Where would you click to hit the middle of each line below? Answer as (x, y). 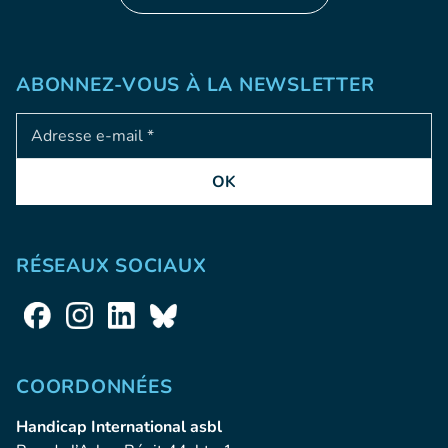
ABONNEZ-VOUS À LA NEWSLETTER (195, 85)
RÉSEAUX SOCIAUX (111, 266)
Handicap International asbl (119, 427)
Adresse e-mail (71, 124)
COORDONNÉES (94, 387)
